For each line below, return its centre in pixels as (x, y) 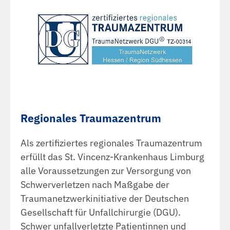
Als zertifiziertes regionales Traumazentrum (111, 143)
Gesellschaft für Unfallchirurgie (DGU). (101, 212)
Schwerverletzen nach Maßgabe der (95, 184)
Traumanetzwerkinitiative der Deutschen (105, 198)
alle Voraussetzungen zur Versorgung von (106, 170)
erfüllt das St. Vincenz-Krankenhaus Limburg (112, 157)
